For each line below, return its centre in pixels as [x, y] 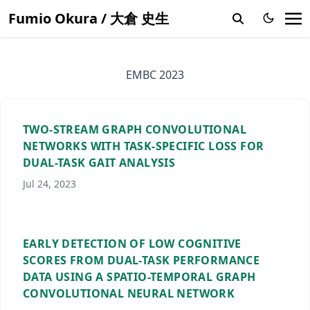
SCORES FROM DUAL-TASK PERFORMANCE [142, 260]
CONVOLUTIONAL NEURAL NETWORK [129, 293]
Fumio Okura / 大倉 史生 [89, 18]
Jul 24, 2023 [49, 184]
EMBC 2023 [155, 75]
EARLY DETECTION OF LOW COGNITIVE [132, 244]
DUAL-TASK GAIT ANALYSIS [99, 163]
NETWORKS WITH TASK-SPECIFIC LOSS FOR [144, 146]
